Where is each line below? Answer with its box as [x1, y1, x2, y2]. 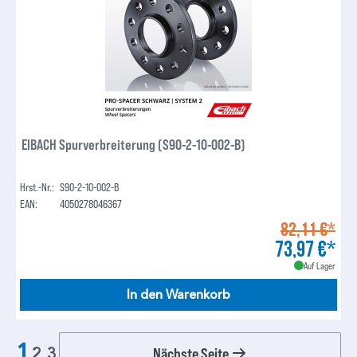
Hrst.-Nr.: [20, 180, 55, 194]
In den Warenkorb [127, 287, 230, 304]
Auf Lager [303, 260, 335, 272]
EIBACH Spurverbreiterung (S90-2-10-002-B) [22, 135, 246, 154]
